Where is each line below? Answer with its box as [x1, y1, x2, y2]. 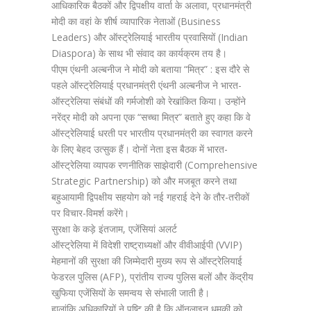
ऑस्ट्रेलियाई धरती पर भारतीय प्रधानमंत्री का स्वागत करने [51, 126, 253, 140]
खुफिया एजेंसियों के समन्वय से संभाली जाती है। [51, 286, 210, 299]
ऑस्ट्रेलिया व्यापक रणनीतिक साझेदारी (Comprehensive [51, 158, 258, 171]
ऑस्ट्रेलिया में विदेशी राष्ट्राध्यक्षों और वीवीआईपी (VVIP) [51, 238, 242, 251]
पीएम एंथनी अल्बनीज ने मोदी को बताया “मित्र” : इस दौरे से [51, 62, 249, 76]
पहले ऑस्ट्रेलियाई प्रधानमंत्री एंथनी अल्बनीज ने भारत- [51, 78, 242, 92]
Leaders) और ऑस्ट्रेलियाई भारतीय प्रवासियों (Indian [51, 31, 248, 44]
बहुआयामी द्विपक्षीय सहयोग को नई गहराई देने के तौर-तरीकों [51, 190, 249, 203]
